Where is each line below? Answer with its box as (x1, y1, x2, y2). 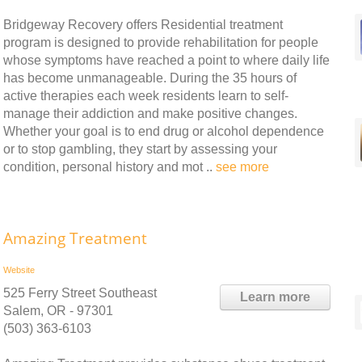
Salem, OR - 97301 (3, 304, 113, 318)
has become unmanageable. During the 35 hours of (3, 71, 297, 85)
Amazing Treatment (3, 228, 147, 249)
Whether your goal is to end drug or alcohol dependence (3, 124, 324, 138)
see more (216, 160, 269, 174)
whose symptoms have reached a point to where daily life (3, 53, 330, 67)
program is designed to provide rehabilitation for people (3, 36, 318, 49)
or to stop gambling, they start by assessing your (3, 142, 277, 156)
